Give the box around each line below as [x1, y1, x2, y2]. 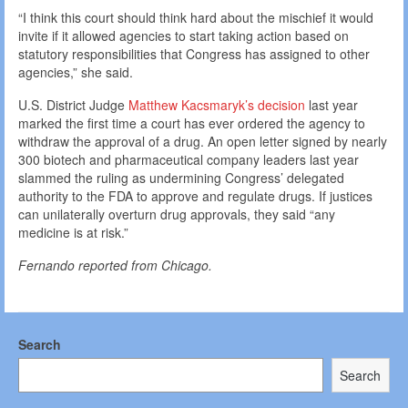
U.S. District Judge [18, 96, 128, 115]
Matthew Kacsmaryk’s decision [128, 96, 305, 115]
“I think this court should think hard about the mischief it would [18, 8, 373, 27]
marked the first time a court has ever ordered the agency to [18, 114, 365, 133]
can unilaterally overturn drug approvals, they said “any [18, 205, 335, 224]
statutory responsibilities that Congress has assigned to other [18, 45, 370, 64]
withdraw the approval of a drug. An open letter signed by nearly [18, 132, 387, 151]
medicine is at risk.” [18, 223, 128, 242]
